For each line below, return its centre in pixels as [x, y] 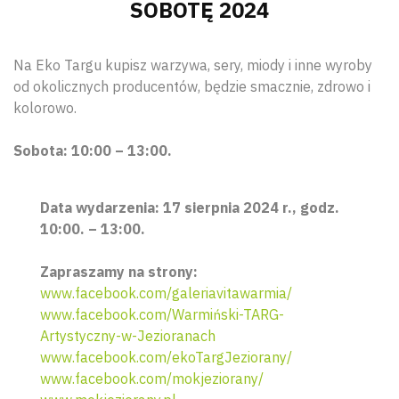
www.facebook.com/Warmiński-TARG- [162, 314]
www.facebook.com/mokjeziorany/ [152, 378]
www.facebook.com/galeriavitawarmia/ [166, 293]
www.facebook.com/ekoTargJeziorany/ [166, 357]
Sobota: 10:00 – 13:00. [93, 150]
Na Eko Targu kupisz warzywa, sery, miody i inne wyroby [193, 65]
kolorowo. [45, 107]
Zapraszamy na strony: [119, 271]
